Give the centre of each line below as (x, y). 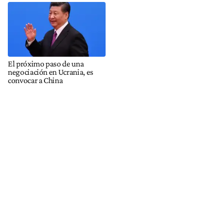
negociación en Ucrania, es (51, 72)
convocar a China (35, 80)
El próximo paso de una (46, 63)
